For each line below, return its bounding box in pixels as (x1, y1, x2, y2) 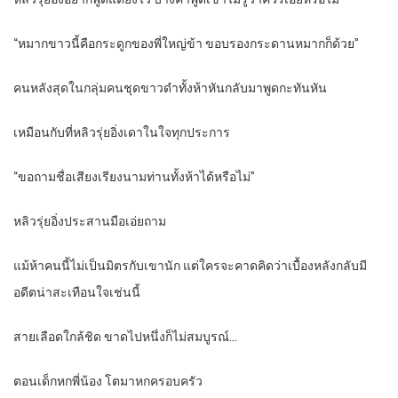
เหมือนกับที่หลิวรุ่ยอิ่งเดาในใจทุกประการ (13, 123, 230, 142)
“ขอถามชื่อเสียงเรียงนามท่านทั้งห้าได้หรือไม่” (13, 168, 255, 187)
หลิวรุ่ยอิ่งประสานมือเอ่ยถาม (13, 212, 166, 231)
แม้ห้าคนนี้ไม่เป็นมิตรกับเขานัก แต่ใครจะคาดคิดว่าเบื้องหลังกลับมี (13, 257, 367, 275)
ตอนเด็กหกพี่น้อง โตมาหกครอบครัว (13, 372, 203, 391)
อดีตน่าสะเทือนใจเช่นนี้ (13, 283, 140, 302)
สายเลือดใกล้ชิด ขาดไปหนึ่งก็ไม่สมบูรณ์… (13, 328, 237, 346)
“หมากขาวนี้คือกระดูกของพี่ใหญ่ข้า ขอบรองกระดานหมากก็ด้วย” (13, 35, 359, 53)
